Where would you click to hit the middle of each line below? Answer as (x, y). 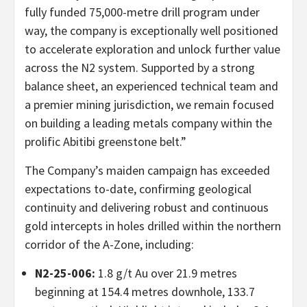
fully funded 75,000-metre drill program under (142, 12)
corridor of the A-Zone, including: (109, 244)
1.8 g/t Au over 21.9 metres (166, 273)
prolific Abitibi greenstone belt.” (106, 141)
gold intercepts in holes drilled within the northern (153, 225)
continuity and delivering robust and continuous (147, 207)
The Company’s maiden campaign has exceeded (147, 170)
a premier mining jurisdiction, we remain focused (149, 104)
